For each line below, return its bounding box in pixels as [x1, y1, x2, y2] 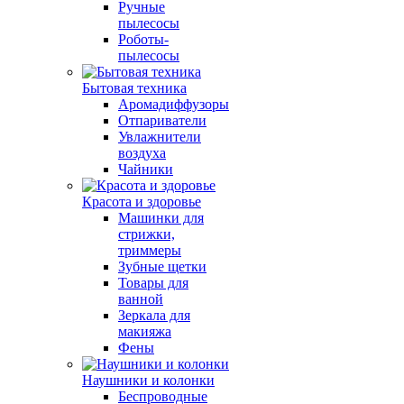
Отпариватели [118, 113, 207, 128]
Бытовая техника [82, 80, 187, 96]
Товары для [118, 275, 188, 290]
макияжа [118, 324, 171, 339]
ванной [118, 291, 163, 307]
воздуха [118, 145, 166, 161]
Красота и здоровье [82, 194, 201, 209]
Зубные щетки [118, 259, 207, 274]
